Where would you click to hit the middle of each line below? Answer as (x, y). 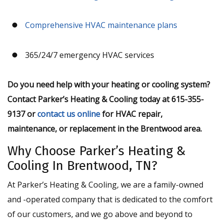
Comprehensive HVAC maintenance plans (101, 25)
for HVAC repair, (131, 114)
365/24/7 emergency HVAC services (89, 55)
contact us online (69, 114)
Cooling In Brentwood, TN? (82, 166)
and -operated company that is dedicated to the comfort (110, 199)
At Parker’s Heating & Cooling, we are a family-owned (105, 185)
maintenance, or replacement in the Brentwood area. (105, 129)
